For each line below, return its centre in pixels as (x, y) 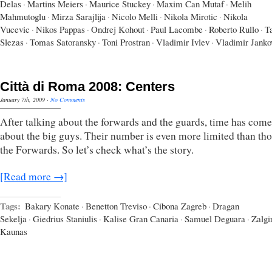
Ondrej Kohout (118, 29)
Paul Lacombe (177, 29)
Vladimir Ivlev (183, 42)
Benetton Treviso (116, 206)
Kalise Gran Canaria (141, 218)
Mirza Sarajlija (79, 16)
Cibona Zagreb (180, 206)
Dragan (226, 206)
